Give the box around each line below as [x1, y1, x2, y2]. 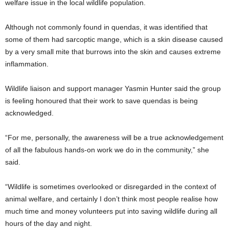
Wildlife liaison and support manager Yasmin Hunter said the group [5, 84, 221, 93]
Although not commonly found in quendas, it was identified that [5, 22, 208, 31]
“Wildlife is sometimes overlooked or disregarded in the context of [5, 182, 216, 191]
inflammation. [5, 59, 49, 68]
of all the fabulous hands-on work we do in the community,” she [5, 145, 209, 154]
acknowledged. [5, 108, 54, 117]
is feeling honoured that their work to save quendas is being [5, 96, 198, 105]
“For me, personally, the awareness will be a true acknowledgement [5, 133, 223, 142]
